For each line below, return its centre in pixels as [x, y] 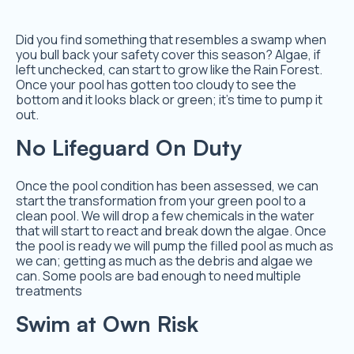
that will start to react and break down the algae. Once [171, 231]
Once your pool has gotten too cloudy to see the [156, 85]
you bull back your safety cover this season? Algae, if [168, 55]
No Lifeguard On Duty [129, 148]
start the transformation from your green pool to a [161, 201]
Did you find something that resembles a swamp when [171, 40]
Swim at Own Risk [107, 324]
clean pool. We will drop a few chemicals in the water [165, 216]
